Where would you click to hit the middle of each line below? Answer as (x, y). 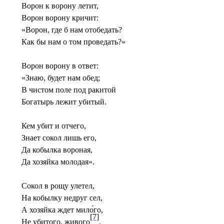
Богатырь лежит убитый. (64, 102)
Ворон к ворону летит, (60, 6)
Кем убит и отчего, (54, 126)
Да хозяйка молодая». (58, 162)
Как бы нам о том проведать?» (74, 42)
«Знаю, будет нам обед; (61, 78)
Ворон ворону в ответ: (60, 66)
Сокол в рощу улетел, (58, 186)
